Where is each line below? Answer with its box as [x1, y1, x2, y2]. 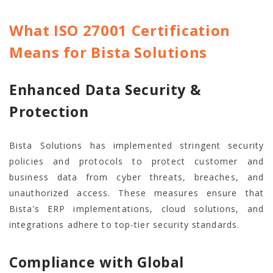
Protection [9, 102, 89, 122]
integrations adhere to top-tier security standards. [9, 219, 240, 231]
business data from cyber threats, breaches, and [9, 171, 264, 183]
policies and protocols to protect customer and [9, 155, 264, 168]
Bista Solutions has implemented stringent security [9, 140, 264, 152]
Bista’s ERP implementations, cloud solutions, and [9, 203, 264, 215]
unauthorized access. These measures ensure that [9, 187, 264, 199]
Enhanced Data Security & [9, 80, 202, 100]
